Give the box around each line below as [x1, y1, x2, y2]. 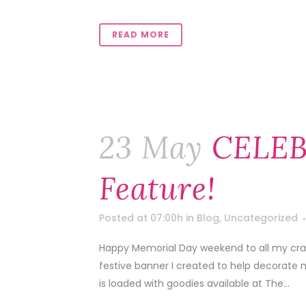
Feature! [99, 169, 216, 208]
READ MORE [112, 29, 169, 40]
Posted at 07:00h [99, 211, 183, 225]
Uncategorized [224, 211, 298, 225]
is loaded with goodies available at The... [99, 277, 290, 290]
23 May [99, 128, 203, 167]
